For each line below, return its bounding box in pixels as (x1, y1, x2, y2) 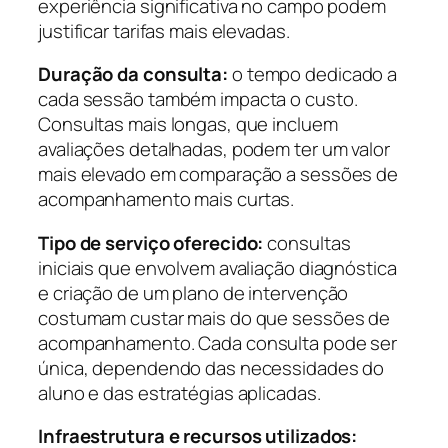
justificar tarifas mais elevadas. (38, 17, 290, 44)
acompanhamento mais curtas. (38, 186, 295, 213)
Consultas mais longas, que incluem (38, 111, 338, 138)
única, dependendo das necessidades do (38, 354, 385, 381)
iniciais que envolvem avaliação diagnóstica (38, 254, 397, 281)
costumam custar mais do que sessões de (38, 304, 391, 331)
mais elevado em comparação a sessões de (38, 161, 399, 188)
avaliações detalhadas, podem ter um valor (38, 136, 390, 163)
